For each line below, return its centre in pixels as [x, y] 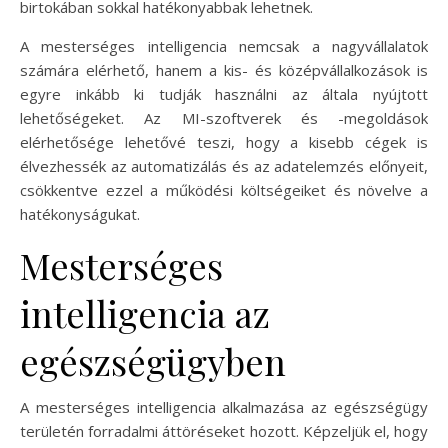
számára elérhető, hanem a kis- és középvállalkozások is [224, 69]
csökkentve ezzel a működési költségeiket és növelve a [224, 189]
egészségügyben [153, 360]
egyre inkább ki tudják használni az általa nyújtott [224, 93]
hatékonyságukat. [80, 213]
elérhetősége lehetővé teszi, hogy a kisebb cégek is [224, 141]
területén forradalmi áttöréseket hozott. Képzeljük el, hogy [224, 430]
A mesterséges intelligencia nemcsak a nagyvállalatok [224, 45]
